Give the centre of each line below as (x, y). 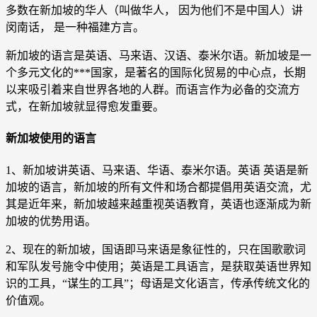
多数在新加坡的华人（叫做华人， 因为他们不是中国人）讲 (154, 10)
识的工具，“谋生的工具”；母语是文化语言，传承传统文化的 (158, 284)
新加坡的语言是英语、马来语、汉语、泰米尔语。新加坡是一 (158, 55)
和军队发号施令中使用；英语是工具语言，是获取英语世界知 (158, 267)
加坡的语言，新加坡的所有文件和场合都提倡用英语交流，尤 (158, 188)
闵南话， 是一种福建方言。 (75, 27)
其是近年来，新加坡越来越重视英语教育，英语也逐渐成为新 (158, 204)
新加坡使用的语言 (51, 139)
